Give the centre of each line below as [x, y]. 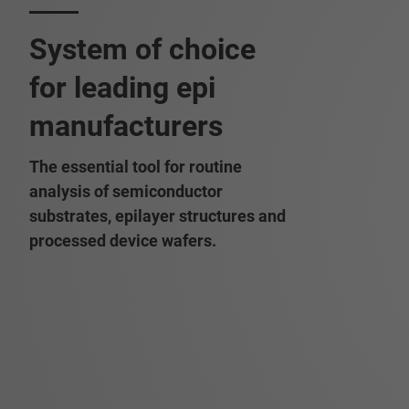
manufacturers [126, 126]
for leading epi [122, 88]
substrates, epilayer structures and [157, 216]
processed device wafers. [123, 241]
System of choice [142, 49]
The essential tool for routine [136, 167]
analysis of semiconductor [126, 191]
